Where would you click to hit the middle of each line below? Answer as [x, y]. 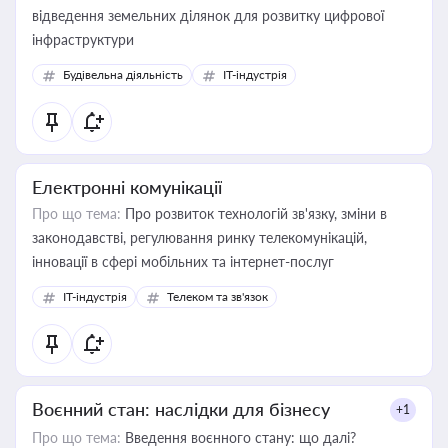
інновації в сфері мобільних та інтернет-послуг [183, 261]
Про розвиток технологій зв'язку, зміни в [254, 213]
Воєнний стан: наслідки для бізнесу [181, 409]
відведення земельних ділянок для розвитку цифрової [208, 15]
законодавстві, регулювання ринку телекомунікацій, [199, 237]
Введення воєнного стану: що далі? [238, 437]
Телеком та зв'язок [217, 296]
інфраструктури [83, 39]
